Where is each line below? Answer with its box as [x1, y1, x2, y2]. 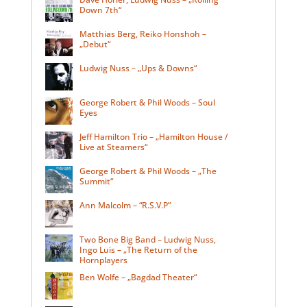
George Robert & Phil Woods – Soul [79, 97, 215, 109]
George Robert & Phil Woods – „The [79, 165, 217, 177]
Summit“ [79, 175, 113, 188]
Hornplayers [79, 254, 127, 267]
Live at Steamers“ [79, 141, 147, 153]
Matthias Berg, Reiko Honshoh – [79, 28, 206, 40]
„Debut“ [79, 38, 110, 51]
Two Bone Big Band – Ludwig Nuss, [79, 234, 216, 246]
